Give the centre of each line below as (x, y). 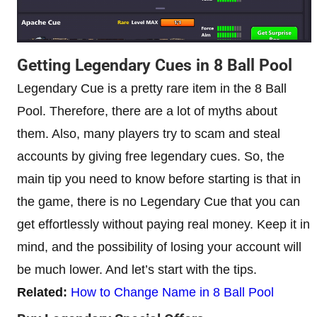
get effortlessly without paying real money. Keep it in (163, 224)
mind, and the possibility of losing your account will (159, 247)
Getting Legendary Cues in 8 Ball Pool (155, 65)
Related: (42, 292)
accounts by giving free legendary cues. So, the (151, 156)
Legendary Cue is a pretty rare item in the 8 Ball (152, 88)
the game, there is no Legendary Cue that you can (158, 201)
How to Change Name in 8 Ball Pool (172, 292)
